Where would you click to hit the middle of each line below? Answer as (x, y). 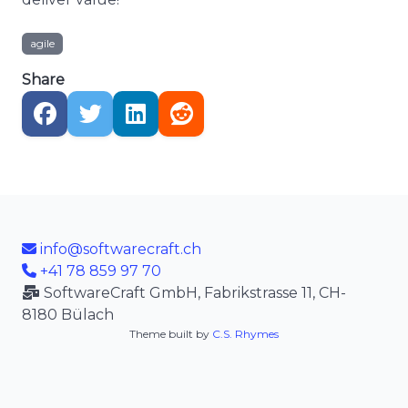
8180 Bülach (68, 315)
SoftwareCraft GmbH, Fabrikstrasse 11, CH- (193, 293)
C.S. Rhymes (245, 334)
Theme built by (171, 334)
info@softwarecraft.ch (119, 250)
